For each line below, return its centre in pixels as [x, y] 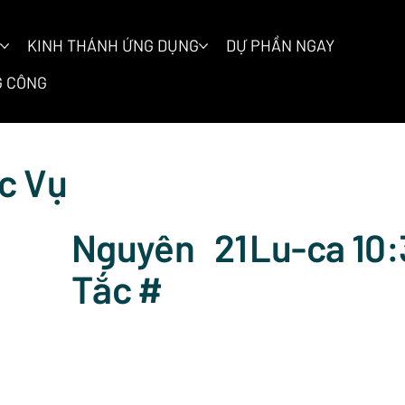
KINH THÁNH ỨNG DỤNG [113, 46]
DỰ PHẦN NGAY [280, 46]
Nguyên [133, 246]
